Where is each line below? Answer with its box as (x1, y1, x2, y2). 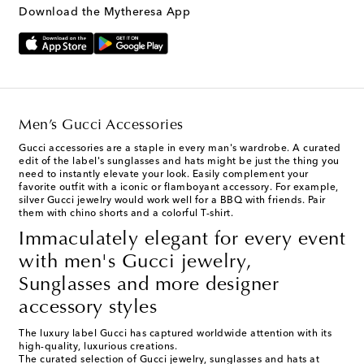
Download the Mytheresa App (19, 6, 190, 18)
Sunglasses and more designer (19, 275, 279, 296)
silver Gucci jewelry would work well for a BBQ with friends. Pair (19, 196, 326, 206)
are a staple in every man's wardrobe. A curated (103, 144, 341, 154)
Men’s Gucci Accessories (19, 119, 184, 134)
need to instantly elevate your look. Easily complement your (19, 170, 309, 180)
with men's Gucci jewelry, (19, 253, 253, 273)
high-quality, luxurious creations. (19, 342, 177, 353)
